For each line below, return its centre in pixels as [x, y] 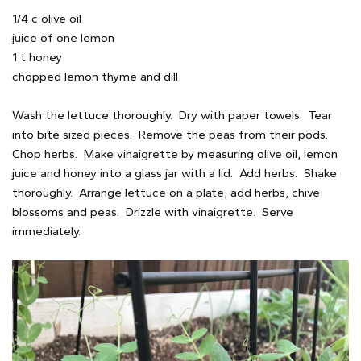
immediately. [46, 231]
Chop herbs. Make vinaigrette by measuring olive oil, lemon [175, 154]
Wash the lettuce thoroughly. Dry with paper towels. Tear [172, 115]
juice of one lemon [63, 37]
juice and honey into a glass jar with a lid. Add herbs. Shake [174, 173]
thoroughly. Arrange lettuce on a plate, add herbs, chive [166, 192]
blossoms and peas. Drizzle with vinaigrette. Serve [153, 212]
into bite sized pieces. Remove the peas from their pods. [172, 134]
